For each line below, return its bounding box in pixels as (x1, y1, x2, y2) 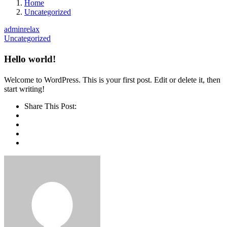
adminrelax (4, 25, 40, 34)
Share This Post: (24, 101, 77, 110)
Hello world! (4, 53, 56, 64)
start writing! (4, 84, 45, 93)
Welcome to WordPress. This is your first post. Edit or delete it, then (4, 75, 220, 84)
